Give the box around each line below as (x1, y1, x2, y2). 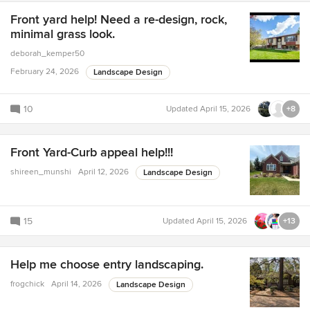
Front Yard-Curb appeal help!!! (10, 145, 173, 161)
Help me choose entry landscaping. (10, 257, 203, 273)
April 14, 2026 (51, 279, 102, 290)
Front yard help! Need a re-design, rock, (10, 12, 227, 28)
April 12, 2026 (78, 167, 129, 178)
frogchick (10, 279, 44, 290)
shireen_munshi (10, 167, 71, 178)
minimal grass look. (10, 26, 115, 42)
